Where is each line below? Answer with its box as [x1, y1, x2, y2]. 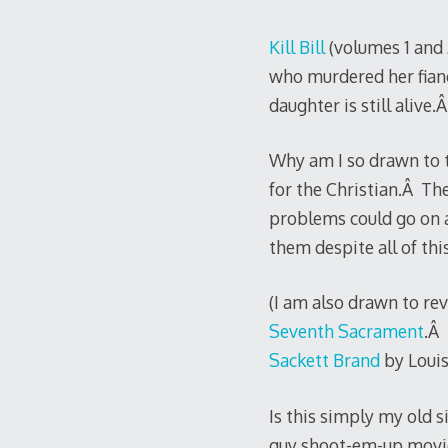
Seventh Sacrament [268, 320, 424, 343]
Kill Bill [268, 35, 325, 58]
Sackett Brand [268, 349, 380, 372]
